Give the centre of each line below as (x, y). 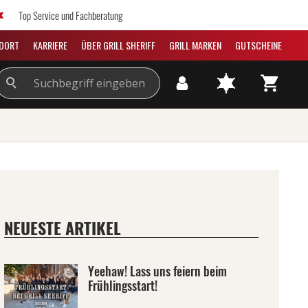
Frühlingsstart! (122, 285)
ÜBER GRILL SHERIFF (118, 45)
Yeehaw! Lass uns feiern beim (157, 271)
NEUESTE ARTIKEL (63, 228)
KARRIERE (50, 45)
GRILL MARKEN (195, 45)
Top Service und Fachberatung (70, 15)
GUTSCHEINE (258, 45)
